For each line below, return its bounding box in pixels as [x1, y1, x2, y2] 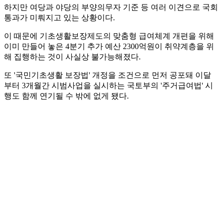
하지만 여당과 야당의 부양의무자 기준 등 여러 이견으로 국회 [4, 3, 218, 12]
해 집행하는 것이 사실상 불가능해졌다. [4, 53, 141, 61]
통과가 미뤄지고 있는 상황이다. [4, 13, 115, 22]
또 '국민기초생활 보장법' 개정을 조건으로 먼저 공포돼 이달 [4, 71, 211, 80]
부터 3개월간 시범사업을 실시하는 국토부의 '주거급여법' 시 [4, 81, 213, 90]
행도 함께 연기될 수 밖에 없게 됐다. [4, 92, 129, 101]
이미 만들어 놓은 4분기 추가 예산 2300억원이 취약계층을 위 [4, 42, 214, 51]
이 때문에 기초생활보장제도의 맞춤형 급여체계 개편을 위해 [4, 32, 214, 41]
